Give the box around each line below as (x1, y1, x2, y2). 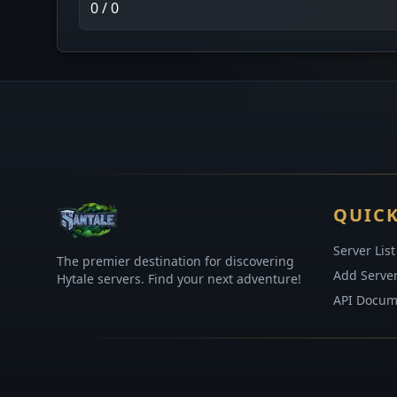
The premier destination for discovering (57, 253, 294, 269)
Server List (333, 242, 395, 259)
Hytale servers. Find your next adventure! (57, 270, 301, 287)
